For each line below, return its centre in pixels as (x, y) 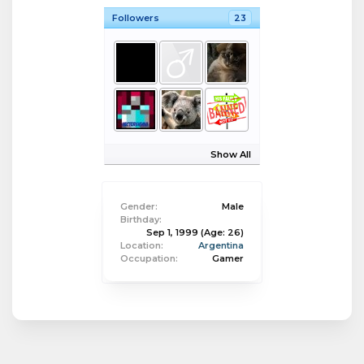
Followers (136, 18)
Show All (231, 154)
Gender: (139, 206)
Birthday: (141, 219)
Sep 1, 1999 (172, 232)
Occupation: (149, 258)
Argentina (221, 245)
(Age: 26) (222, 232)
